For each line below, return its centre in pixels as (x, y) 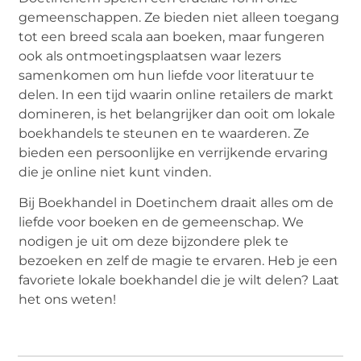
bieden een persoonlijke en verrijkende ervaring (174, 152)
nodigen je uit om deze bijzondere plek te (154, 242)
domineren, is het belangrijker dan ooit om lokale (177, 114)
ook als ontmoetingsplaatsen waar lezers (150, 56)
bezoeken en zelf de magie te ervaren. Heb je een (178, 261)
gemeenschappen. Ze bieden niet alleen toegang (179, 17)
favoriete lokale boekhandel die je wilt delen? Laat (179, 280)
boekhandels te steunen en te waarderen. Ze (164, 133)
